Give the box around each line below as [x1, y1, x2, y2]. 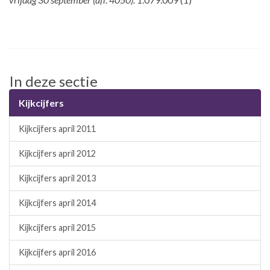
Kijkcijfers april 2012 [19, 148, 96, 159]
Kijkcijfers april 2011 [19, 123, 96, 134]
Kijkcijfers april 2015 [19, 222, 96, 233]
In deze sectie [9, 72, 98, 90]
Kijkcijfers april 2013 [19, 172, 96, 183]
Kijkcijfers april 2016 [19, 246, 96, 257]
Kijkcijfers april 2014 [19, 197, 96, 208]
